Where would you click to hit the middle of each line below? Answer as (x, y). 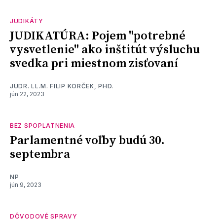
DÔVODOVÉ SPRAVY (44, 216)
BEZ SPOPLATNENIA (43, 125)
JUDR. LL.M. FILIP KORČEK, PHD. (62, 86)
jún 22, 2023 (27, 94)
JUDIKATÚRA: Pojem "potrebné (98, 36)
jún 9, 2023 (26, 184)
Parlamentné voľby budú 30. (87, 140)
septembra (40, 154)
